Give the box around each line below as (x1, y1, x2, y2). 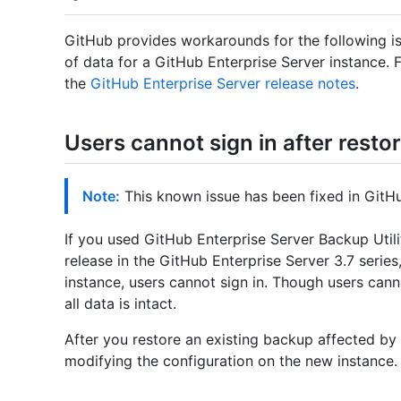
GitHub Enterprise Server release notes (90, 74, 355, 93)
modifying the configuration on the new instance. (64, 352, 397, 371)
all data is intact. (64, 294, 176, 313)
